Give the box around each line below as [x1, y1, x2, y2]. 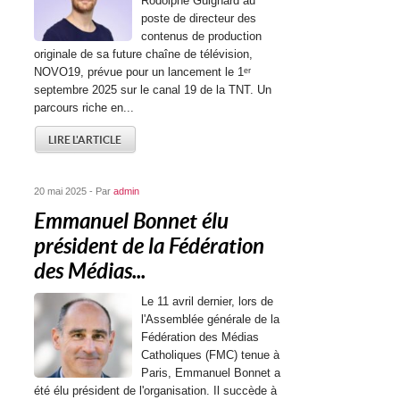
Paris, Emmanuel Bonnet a [141, 365, 281, 379]
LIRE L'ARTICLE [48, 133, 122, 146]
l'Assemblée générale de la [141, 312, 280, 326]
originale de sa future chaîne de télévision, [34, 46, 254, 61]
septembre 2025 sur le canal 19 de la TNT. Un [34, 82, 272, 96]
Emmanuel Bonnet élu [34, 208, 229, 234]
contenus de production [141, 29, 262, 43]
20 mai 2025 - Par [34, 185, 114, 196]
